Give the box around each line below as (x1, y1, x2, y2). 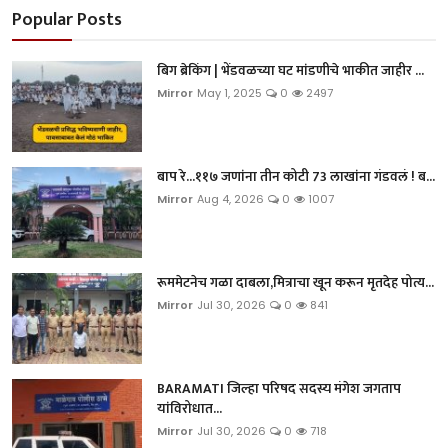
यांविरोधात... (157, 396, 222, 420)
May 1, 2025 (197, 84, 262, 101)
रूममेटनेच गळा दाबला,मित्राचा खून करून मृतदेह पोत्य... (157, 270, 434, 294)
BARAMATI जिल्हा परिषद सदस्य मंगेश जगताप (157, 376, 401, 400)
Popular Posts (12, 4, 122, 35)
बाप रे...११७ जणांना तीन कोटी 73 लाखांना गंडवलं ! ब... (157, 164, 435, 188)
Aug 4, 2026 (197, 190, 264, 207)
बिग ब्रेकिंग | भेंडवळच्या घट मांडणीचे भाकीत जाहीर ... (157, 58, 424, 82)
